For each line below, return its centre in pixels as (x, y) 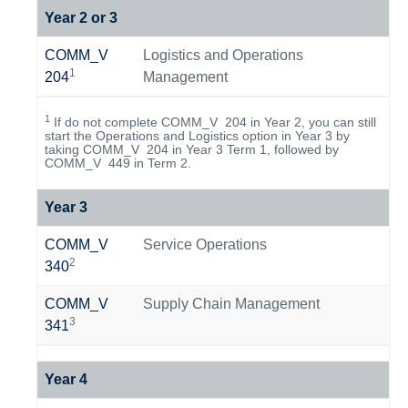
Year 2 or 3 (81, 18)
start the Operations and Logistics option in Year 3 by (197, 136)
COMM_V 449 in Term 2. (122, 163)
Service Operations (205, 245)
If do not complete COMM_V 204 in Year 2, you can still (213, 122)
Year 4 (66, 379)
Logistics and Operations (223, 55)
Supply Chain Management (231, 304)
